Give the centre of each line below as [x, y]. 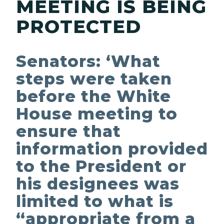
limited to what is [95, 201]
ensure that [68, 131]
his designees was [98, 184]
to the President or [101, 166]
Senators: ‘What [88, 61]
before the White [93, 96]
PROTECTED [78, 26]
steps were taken [94, 79]
